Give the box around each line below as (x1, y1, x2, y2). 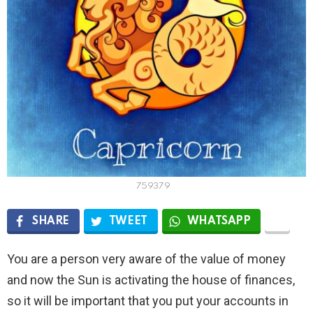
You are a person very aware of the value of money (7, 251, 286, 266)
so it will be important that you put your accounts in (7, 293, 289, 308)
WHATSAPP (187, 215, 251, 227)
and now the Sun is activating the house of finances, (7, 272, 295, 287)
